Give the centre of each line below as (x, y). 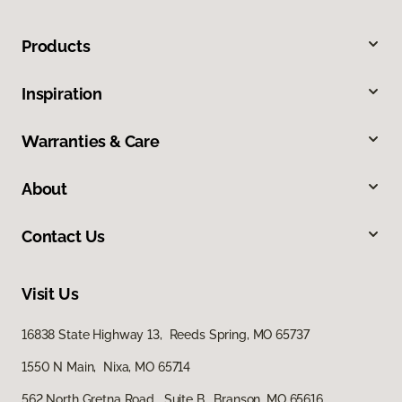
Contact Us (64, 237)
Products (56, 47)
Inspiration (62, 94)
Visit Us (50, 294)
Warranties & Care (91, 142)
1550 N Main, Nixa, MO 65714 (106, 367)
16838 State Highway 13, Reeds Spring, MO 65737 (166, 335)
